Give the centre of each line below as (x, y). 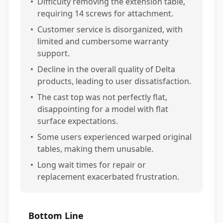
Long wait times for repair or (92, 165)
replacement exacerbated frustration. (108, 177)
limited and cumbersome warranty (103, 41)
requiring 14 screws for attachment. (105, 13)
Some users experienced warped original (114, 137)
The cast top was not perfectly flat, (102, 97)
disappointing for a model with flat (103, 109)
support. (54, 53)
